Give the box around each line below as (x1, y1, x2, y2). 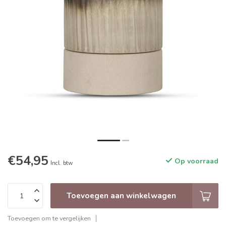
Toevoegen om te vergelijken (8, 214, 91, 223)
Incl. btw (50, 159, 73, 167)
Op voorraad (173, 156, 218, 166)
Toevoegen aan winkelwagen (67, 190, 176, 201)
